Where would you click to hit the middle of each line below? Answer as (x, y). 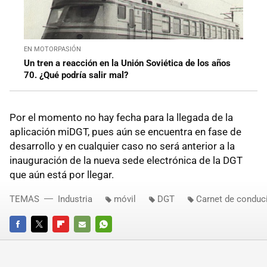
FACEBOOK (29, 241)
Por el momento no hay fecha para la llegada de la (121, 118)
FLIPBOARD (73, 241)
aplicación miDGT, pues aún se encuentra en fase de (125, 132)
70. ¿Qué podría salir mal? (76, 75)
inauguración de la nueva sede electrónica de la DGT (126, 161)
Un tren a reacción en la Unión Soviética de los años (127, 63)
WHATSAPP (116, 241)
